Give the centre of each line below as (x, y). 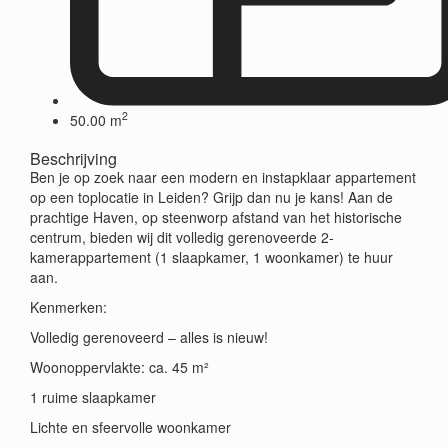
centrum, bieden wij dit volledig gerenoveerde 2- (182, 236)
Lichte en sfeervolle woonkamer (130, 426)
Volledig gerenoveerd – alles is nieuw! (149, 336)
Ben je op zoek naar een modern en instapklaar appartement (223, 176)
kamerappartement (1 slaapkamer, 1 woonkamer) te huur (211, 256)
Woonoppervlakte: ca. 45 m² (119, 366)
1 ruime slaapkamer (93, 396)
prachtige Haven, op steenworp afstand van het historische (216, 216)
